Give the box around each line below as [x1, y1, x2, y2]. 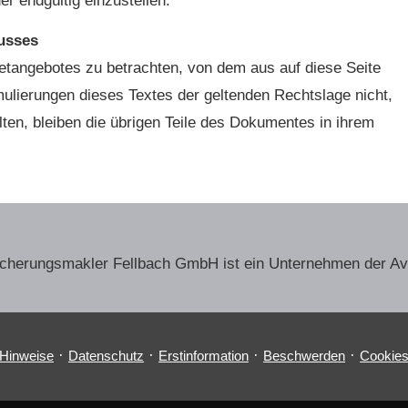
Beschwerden [263, 348, 345, 364]
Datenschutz [68, 348, 144, 364]
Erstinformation [158, 348, 249, 364]
